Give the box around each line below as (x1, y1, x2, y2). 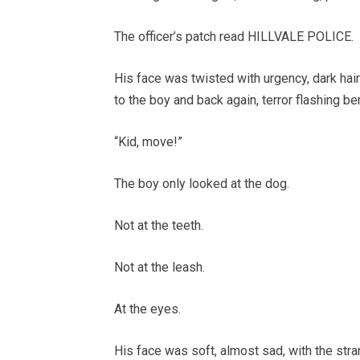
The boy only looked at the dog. (114, 175, 289, 191)
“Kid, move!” (114, 133, 182, 149)
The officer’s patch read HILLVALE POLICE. (114, 28, 354, 44)
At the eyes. (114, 301, 181, 317)
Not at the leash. (114, 259, 205, 275)
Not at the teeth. (114, 217, 203, 233)
